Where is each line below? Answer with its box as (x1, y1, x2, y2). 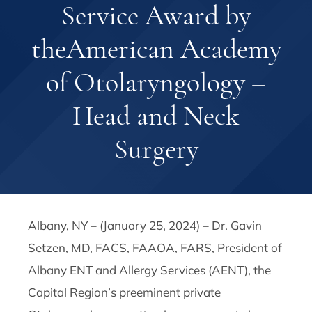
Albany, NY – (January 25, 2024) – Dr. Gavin (28, 218, 263, 233)
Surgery (114, 132, 198, 166)
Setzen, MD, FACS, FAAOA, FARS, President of (28, 240, 283, 256)
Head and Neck (72, 99, 240, 133)
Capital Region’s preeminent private (28, 285, 221, 300)
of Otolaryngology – (46, 65, 266, 100)
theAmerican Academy (31, 32, 281, 66)
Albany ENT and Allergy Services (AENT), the (28, 263, 272, 278)
